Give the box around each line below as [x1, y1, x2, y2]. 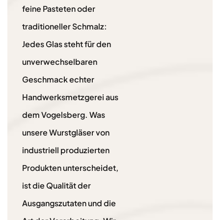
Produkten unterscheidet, [22, 163, 118, 173]
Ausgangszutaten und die [22, 198, 116, 209]
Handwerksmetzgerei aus [22, 92, 118, 103]
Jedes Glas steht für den [22, 39, 111, 50]
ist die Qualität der [22, 180, 91, 191]
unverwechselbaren [22, 56, 97, 67]
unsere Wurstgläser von [22, 127, 110, 138]
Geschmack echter [22, 74, 94, 85]
